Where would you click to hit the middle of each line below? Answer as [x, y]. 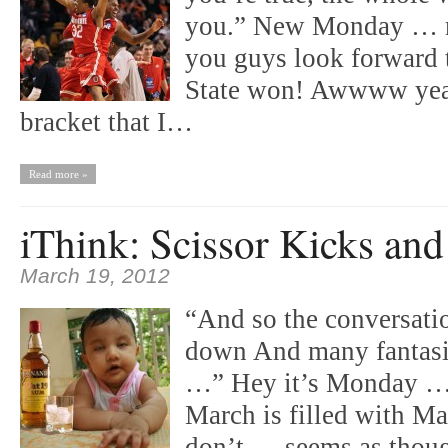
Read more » [58, 174]
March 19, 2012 [95, 276]
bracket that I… [106, 122]
